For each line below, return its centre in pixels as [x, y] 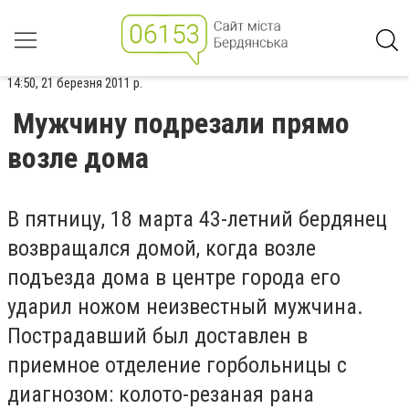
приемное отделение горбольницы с [177, 365]
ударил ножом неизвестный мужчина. [185, 307]
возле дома [78, 158]
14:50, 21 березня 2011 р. [75, 83]
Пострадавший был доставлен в [157, 336]
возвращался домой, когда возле [162, 248]
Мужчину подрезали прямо [181, 123]
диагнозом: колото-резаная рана [161, 394]
